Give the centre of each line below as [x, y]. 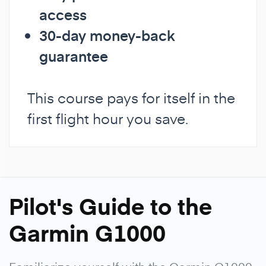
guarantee [74, 56]
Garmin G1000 [87, 232]
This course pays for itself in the [131, 97]
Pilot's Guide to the [110, 205]
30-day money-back [107, 35]
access [63, 14]
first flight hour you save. [108, 118]
